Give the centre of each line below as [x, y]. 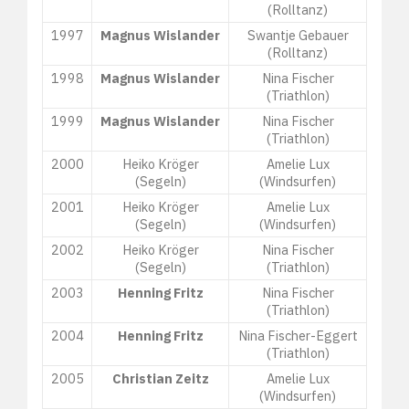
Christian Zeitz [160, 378]
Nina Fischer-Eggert [298, 335]
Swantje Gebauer [298, 35]
